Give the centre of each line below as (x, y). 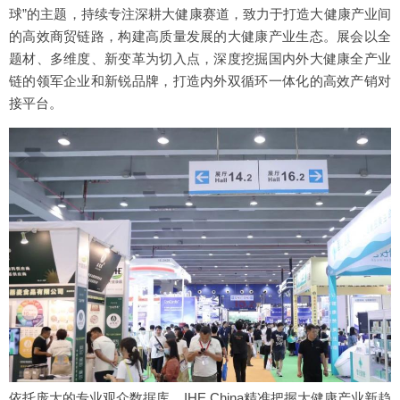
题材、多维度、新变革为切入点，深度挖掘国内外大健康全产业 (200, 58)
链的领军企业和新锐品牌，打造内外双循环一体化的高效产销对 (200, 80)
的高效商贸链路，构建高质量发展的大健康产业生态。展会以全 (200, 36)
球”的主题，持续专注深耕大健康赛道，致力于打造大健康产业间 (200, 13)
